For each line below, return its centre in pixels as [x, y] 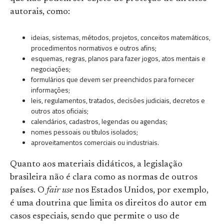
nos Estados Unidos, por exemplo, [141, 191]
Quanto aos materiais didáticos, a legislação [96, 165]
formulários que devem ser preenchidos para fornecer [113, 79]
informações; [50, 90]
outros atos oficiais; [60, 111]
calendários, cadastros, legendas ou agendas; [99, 121]
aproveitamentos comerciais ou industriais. [95, 142]
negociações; [51, 69]
